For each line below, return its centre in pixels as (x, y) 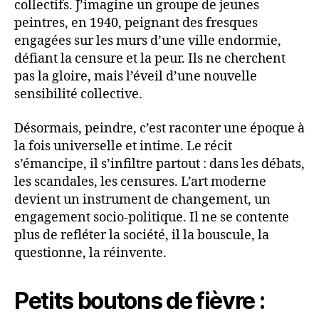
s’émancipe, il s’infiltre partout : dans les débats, (159, 164)
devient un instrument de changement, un (142, 199)
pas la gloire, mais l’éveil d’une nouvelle (136, 77)
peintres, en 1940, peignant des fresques (136, 23)
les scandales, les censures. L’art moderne (140, 182)
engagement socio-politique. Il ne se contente (152, 217)
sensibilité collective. (78, 95)
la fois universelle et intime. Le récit (123, 146)
